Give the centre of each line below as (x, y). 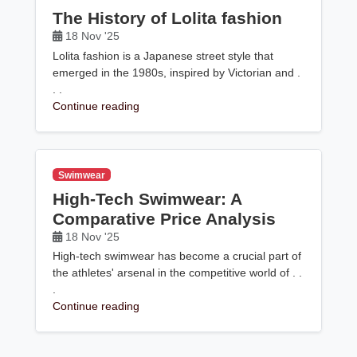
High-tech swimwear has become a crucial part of (177, 256)
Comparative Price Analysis (165, 218)
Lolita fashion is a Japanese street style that (163, 55)
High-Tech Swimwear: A (147, 198)
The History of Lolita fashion (168, 18)
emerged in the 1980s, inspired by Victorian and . (177, 72)
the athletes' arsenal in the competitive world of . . (178, 273)
